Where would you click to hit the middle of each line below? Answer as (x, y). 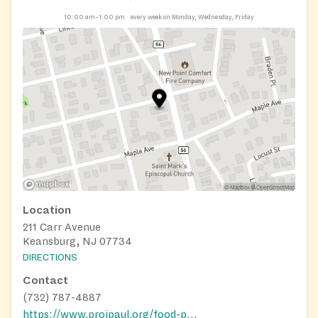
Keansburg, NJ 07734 (77, 242)
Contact (45, 280)
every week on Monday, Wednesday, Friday (192, 17)
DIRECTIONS (50, 257)
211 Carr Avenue (62, 227)
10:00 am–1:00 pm (94, 17)
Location (47, 210)
